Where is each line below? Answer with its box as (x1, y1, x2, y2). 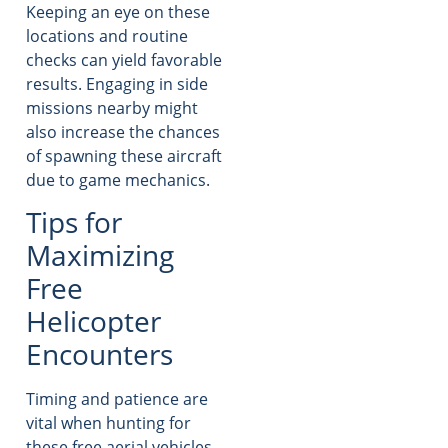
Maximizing (26, 236, 174, 275)
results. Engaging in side (26, 72, 208, 95)
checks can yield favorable (26, 48, 222, 71)
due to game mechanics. (26, 168, 210, 191)
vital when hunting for (26, 412, 191, 435)
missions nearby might (26, 96, 198, 119)
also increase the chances (26, 120, 220, 143)
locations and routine (26, 24, 188, 47)
